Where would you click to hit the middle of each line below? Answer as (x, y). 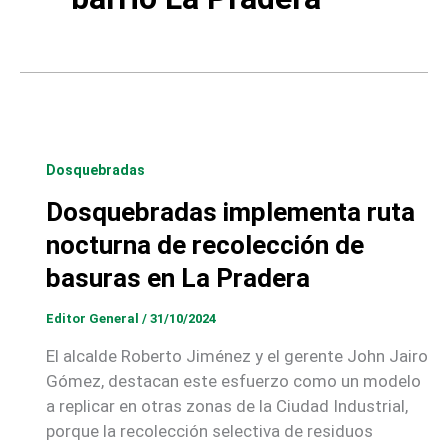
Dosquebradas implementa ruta (230, 211)
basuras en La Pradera (177, 277)
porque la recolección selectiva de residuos (209, 430)
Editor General (93, 319)
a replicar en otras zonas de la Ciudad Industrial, (226, 405)
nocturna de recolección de (204, 244)
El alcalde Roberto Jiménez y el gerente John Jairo (236, 355)
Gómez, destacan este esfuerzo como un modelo (233, 380)
